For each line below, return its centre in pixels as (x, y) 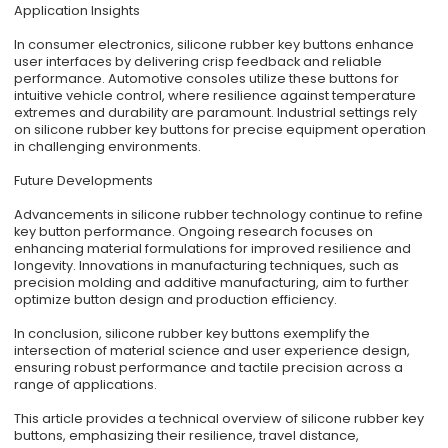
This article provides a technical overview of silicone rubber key (219, 419)
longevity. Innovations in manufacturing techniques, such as (207, 266)
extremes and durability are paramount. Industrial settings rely (216, 113)
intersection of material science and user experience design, (212, 351)
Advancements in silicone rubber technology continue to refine (219, 215)
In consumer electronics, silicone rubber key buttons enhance (214, 45)
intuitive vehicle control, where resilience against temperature (215, 96)
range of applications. (86, 385)
